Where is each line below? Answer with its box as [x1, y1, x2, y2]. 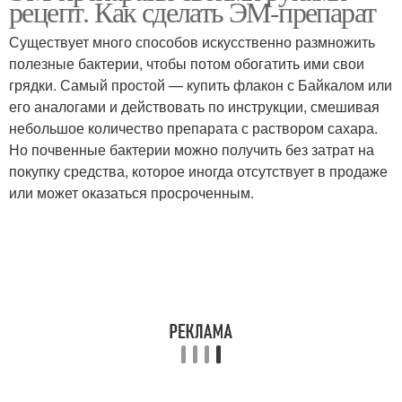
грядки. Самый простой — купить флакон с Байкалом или [9, 74, 392, 95]
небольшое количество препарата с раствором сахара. [9, 118, 378, 138]
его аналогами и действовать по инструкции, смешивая [9, 96, 380, 117]
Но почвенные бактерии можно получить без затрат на [9, 139, 374, 160]
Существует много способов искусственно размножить [9, 31, 375, 52]
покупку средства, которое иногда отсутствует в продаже [9, 161, 388, 181]
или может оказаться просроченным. [9, 182, 254, 203]
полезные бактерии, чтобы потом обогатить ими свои [9, 53, 364, 74]
